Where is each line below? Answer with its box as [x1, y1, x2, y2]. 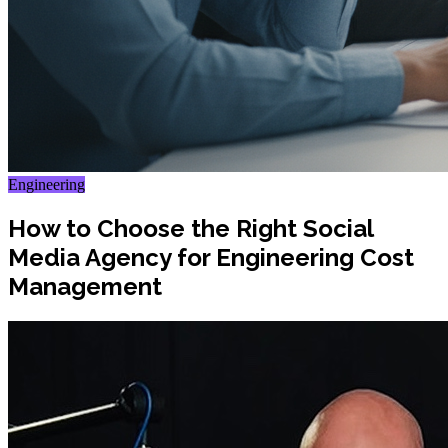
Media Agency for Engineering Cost [8, 242, 414, 272]
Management [8, 271, 162, 301]
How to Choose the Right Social [8, 213, 373, 243]
